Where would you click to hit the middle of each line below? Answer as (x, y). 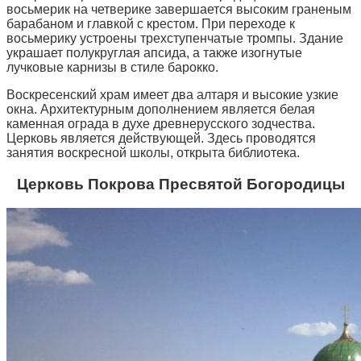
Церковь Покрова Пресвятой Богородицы (180, 184)
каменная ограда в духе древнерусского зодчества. (161, 123)
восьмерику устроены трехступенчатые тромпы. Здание (175, 38)
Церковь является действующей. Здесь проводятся (161, 138)
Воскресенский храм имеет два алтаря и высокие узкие (172, 94)
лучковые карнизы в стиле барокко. (112, 67)
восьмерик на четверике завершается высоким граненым (179, 9)
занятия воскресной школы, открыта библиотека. (153, 152)
